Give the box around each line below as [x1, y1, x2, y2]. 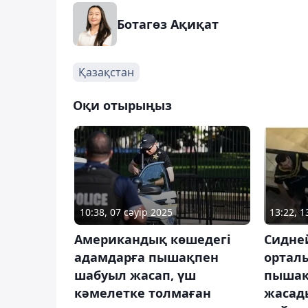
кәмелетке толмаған [74, 284, 211, 301]
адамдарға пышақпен [74, 248, 219, 265]
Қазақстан [78, 64, 134, 80]
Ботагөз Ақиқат [117, 15, 219, 32]
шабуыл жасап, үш [74, 266, 196, 283]
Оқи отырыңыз [73, 96, 172, 113]
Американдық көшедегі [74, 230, 230, 247]
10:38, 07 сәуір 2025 [80, 205, 173, 219]
